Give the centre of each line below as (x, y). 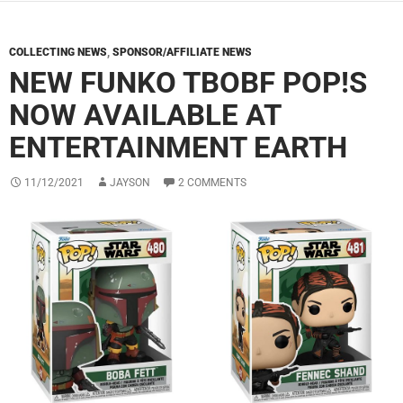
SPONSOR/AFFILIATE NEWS (182, 53)
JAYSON (130, 183)
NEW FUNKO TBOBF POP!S (188, 83)
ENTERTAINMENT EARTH (178, 148)
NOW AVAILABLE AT (145, 115)
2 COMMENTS (212, 183)
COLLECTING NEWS (58, 53)
